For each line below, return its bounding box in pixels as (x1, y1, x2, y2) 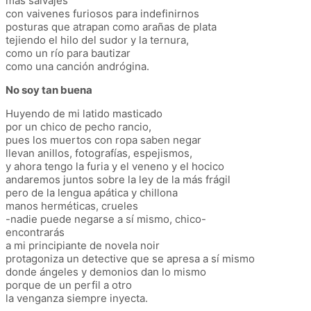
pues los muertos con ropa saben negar (6, 133, 201, 146)
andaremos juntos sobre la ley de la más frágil (6, 172, 230, 186)
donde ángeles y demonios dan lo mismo (6, 264, 206, 278)
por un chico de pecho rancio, (6, 119, 151, 133)
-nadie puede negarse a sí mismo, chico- (6, 212, 206, 226)
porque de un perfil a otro (6, 278, 132, 292)
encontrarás (6, 225, 65, 239)
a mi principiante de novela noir (6, 238, 160, 252)
